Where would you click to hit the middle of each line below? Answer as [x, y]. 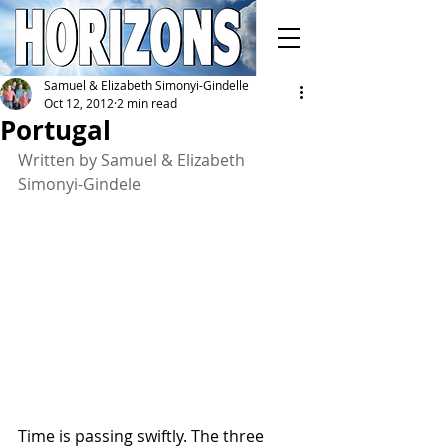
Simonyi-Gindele [79, 184]
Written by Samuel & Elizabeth [133, 160]
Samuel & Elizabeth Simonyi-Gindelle [146, 85]
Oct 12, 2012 [79, 103]
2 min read [147, 103]
